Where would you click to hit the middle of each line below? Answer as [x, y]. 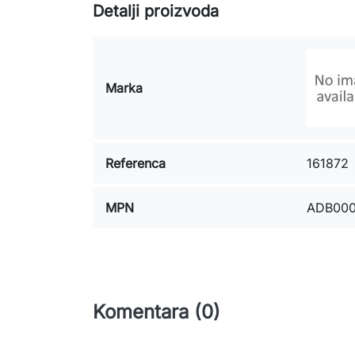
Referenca [136, 163]
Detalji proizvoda [156, 11]
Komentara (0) [157, 312]
